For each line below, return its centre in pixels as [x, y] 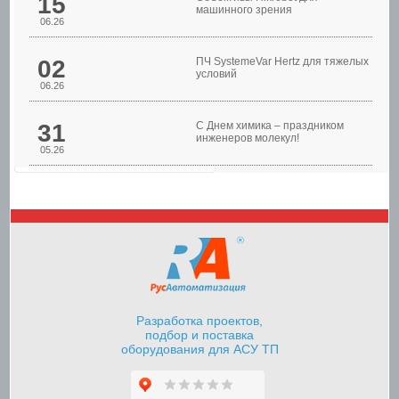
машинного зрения [244, 9]
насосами [201, 193]
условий [216, 73]
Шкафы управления [201, 177]
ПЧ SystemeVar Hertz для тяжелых [282, 61]
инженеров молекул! [248, 138]
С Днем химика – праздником [270, 125]
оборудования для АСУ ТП [199, 350]
